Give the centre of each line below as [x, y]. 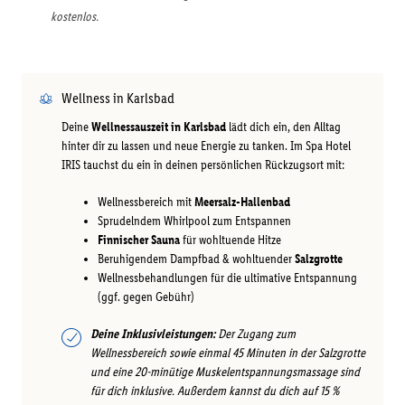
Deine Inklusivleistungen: [153, 334]
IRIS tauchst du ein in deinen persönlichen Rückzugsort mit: [203, 165]
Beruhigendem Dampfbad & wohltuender [196, 259]
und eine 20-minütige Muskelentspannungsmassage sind [225, 372]
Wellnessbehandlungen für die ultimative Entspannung [227, 278]
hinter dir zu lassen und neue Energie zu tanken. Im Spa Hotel [206, 146]
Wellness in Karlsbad [118, 98]
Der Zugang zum [255, 334]
